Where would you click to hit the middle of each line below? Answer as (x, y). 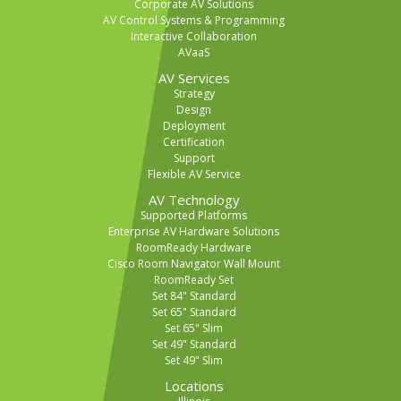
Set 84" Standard (194, 296)
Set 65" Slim (194, 328)
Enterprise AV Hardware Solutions (194, 232)
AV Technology (194, 200)
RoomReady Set (194, 280)
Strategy (194, 94)
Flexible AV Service (194, 175)
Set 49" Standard (194, 345)
